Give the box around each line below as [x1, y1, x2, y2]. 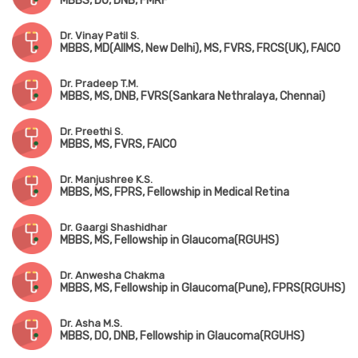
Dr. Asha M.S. [60, 317, 122, 330]
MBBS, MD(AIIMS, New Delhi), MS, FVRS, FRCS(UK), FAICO [60, 42, 340, 56]
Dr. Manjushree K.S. [60, 173, 153, 186]
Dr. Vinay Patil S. [60, 30, 139, 42]
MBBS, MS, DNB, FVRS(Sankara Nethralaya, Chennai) [60, 89, 325, 104]
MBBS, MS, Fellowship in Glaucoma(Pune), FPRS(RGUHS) [60, 281, 345, 296]
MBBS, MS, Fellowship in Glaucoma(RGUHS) [60, 233, 279, 248]
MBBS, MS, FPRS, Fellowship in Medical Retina [60, 185, 289, 200]
